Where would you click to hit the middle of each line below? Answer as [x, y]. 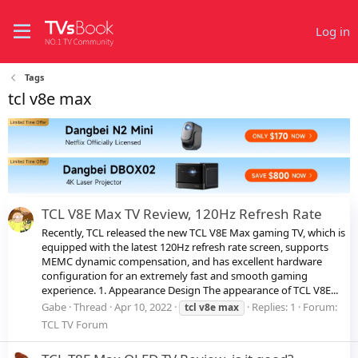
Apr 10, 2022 [143, 307]
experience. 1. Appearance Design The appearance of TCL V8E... [190, 290]
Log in [333, 31]
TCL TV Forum [75, 325]
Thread [90, 307]
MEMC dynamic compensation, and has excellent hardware [182, 262]
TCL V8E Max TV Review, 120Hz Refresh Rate [182, 213]
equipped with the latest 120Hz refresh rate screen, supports [185, 247]
